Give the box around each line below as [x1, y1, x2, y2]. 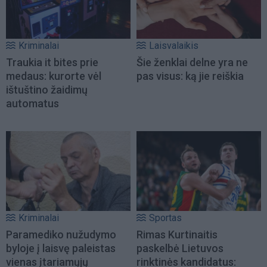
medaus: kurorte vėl [6, 69, 101, 82]
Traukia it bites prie [6, 55, 98, 69]
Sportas [149, 212, 182, 223]
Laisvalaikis [149, 39, 198, 51]
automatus [6, 97, 59, 110]
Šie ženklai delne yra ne [136, 55, 248, 69]
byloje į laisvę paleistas [6, 241, 116, 254]
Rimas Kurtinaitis [136, 228, 218, 241]
